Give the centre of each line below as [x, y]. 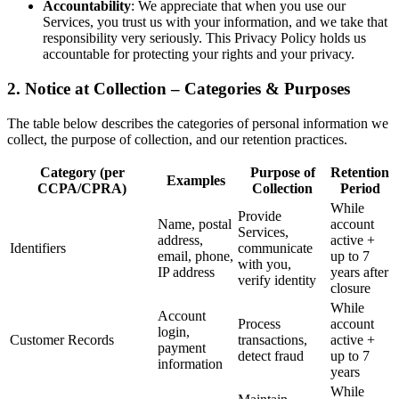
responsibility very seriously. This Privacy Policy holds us [204, 38]
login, [174, 331]
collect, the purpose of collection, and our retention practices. [177, 139]
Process [259, 323]
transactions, [273, 339]
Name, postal [195, 224]
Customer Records [62, 339]
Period [360, 188]
